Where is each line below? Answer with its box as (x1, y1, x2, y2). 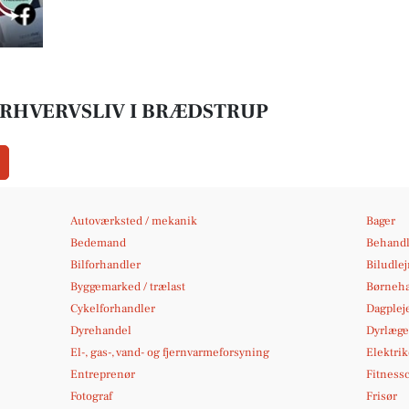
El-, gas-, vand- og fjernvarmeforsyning (70, 345, 270, 360)
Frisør (365, 389, 397, 404)
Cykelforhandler (70, 301, 156, 316)
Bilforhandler (70, 257, 142, 272)
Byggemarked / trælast (70, 279, 186, 294)
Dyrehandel (70, 323, 132, 338)
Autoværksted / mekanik (70, 214, 198, 228)
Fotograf (70, 389, 113, 404)
